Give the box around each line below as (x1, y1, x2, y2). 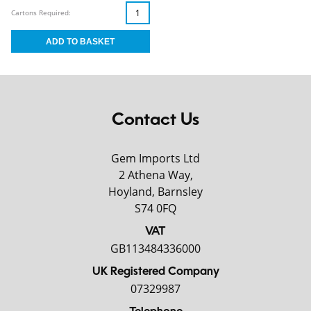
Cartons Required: (11, 8, 71, 17)
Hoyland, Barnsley (108, 184, 203, 199)
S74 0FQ (135, 201, 176, 216)
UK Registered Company (92, 267, 219, 278)
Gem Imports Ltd (111, 151, 200, 166)
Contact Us (112, 112, 199, 129)
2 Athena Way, (118, 167, 193, 183)
